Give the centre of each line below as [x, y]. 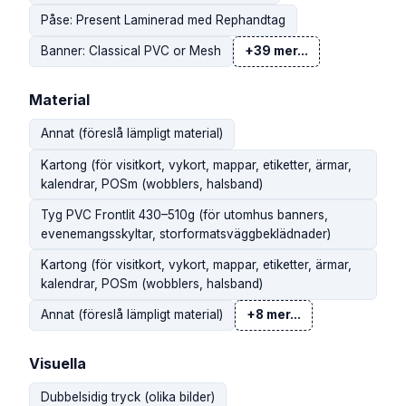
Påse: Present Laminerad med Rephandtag [163, 19]
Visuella [58, 363]
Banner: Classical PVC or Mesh [131, 51]
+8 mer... [274, 315]
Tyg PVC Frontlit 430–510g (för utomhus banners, [184, 214]
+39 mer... [276, 51]
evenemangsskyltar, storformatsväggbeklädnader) [186, 233]
